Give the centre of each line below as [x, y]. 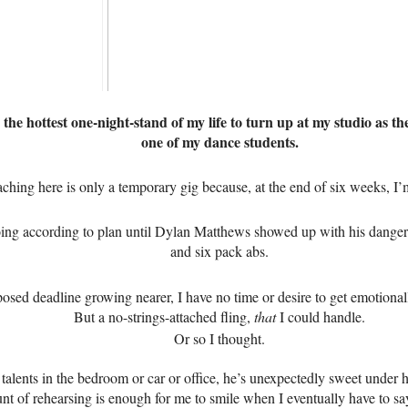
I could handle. [323, 316]
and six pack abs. [222, 251]
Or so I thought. [222, 339]
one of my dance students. [222, 141]
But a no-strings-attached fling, [164, 316]
